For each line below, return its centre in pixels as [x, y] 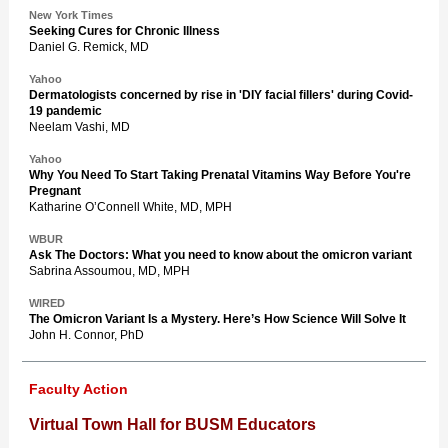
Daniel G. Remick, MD [89, 47]
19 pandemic [65, 111]
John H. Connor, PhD [86, 335]
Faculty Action [78, 389]
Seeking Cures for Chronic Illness [124, 31]
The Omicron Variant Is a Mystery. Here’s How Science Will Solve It [217, 319]
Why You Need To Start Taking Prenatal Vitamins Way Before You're [220, 175]
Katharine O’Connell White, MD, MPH [130, 207]
